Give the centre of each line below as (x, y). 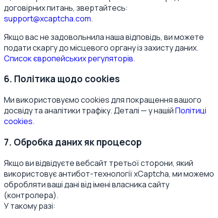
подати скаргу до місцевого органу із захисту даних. (101, 47)
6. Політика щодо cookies (62, 79)
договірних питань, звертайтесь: (66, 8)
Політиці (191, 111)
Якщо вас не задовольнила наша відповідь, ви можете (104, 37)
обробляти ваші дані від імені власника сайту (87, 184)
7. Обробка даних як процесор (73, 142)
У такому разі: (30, 206)
